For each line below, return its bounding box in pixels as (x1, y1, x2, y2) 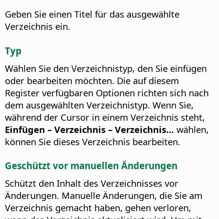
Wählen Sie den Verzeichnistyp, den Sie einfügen (5, 62, 207, 74)
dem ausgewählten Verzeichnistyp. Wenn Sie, (5, 98, 194, 111)
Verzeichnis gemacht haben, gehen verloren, (5, 201, 191, 214)
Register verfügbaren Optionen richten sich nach (5, 86, 209, 99)
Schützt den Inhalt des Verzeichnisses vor (5, 177, 178, 190)
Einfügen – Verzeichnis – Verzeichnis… (5, 123, 174, 135)
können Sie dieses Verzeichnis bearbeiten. (5, 135, 180, 148)
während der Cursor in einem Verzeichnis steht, (5, 110, 205, 123)
